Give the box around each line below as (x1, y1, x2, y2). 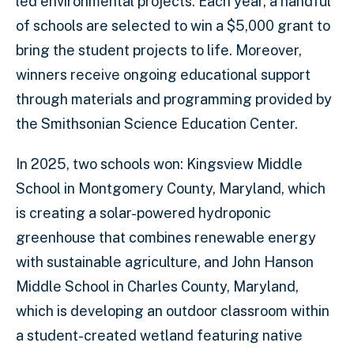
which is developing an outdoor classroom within (16, 303, 330, 319)
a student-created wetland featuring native (16, 327, 303, 344)
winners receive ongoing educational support (16, 66, 311, 83)
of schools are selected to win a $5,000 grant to (16, 17, 330, 34)
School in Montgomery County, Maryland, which (16, 180, 326, 197)
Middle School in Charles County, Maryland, (16, 278, 299, 295)
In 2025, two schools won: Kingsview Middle (16, 156, 303, 172)
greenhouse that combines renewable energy (16, 229, 316, 246)
